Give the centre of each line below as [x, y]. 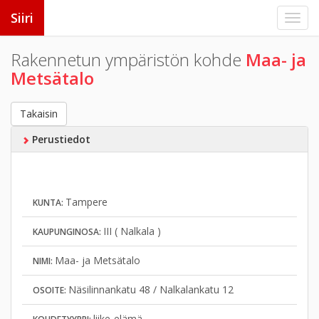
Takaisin [39, 114]
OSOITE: [51, 290]
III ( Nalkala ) [132, 231]
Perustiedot [59, 139]
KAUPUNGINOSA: [68, 232]
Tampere [87, 202]
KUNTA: [49, 203]
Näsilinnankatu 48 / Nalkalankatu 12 [151, 289]
